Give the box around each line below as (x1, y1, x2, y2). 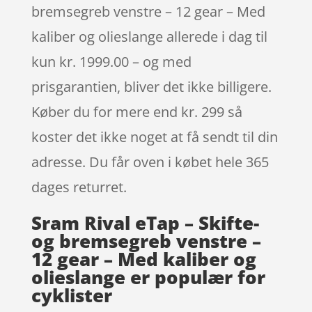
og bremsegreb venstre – (31, 228, 261, 253)
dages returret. (31, 177, 127, 196)
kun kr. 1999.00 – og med (31, 52, 192, 71)
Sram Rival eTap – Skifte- (31, 210, 259, 235)
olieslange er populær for (31, 264, 265, 290)
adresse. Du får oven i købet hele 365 (31, 152, 269, 171)
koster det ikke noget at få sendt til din (31, 127, 278, 146)
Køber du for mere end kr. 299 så (31, 102, 242, 121)
